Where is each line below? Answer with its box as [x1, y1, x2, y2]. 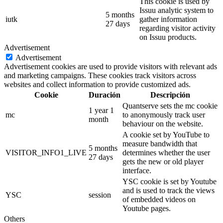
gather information [139, 15, 197, 24]
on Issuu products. [139, 33, 197, 42]
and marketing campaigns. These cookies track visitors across [4, 71, 196, 80]
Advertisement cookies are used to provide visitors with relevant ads [4, 62, 217, 71]
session [89, 191, 111, 200]
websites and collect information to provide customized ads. [4, 80, 191, 89]
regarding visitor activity [139, 24, 216, 33]
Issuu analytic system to [139, 6, 214, 15]
